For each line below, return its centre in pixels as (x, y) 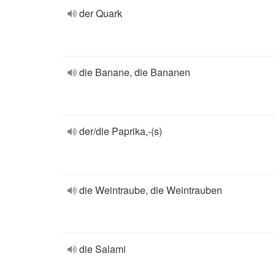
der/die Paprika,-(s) (121, 131)
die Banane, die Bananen (135, 72)
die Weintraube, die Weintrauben (151, 190)
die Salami (103, 249)
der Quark (101, 13)
